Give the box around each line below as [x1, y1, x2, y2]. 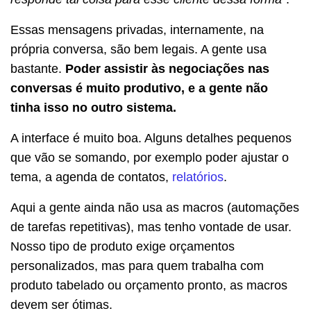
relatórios [172, 169, 224, 184]
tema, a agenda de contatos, [10, 169, 172, 184]
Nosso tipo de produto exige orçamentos [10, 239, 235, 253]
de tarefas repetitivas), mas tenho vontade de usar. [10, 219, 292, 234]
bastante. [10, 61, 62, 76]
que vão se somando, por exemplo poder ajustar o [10, 150, 289, 165]
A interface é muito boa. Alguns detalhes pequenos [10, 131, 292, 145]
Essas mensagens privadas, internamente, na [10, 22, 264, 37]
